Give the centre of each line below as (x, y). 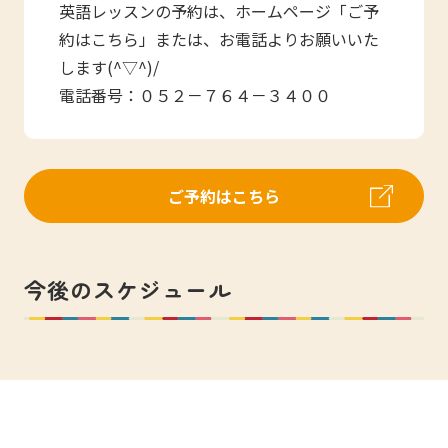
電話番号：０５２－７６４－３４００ (195, 94)
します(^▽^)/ (109, 66)
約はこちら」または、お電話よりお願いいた (219, 38)
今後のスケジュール (127, 288)
